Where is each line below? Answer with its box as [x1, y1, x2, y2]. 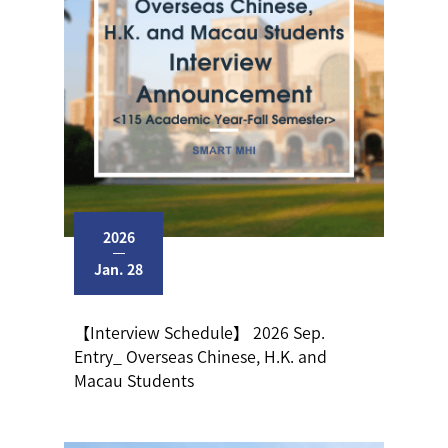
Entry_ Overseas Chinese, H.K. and [74, 343, 327, 368]
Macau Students [74, 367, 194, 392]
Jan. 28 [94, 258, 143, 279]
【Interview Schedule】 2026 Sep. [74, 319, 325, 344]
